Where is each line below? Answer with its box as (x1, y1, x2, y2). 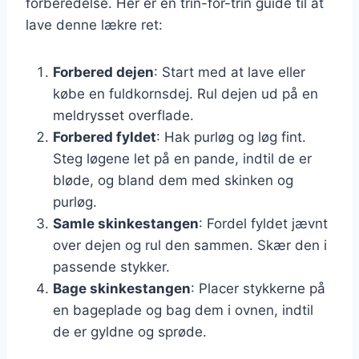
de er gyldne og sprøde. (53, 323, 207, 340)
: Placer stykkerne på (191, 280, 325, 296)
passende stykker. (53, 258, 170, 275)
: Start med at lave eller (154, 63, 305, 80)
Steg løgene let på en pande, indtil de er (53, 150, 312, 167)
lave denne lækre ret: (26, 16, 163, 33)
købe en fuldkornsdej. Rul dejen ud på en (53, 85, 318, 102)
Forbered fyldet (53, 128, 156, 145)
